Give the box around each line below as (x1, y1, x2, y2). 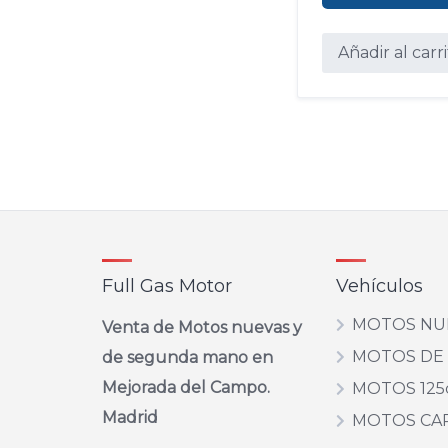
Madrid (102, 408, 158, 427)
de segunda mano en (102, 348, 273, 367)
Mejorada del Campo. (102, 378, 270, 397)
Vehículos (336, 275, 424, 297)
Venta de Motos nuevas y (102, 318, 302, 337)
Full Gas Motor (102, 275, 232, 297)
